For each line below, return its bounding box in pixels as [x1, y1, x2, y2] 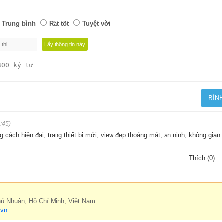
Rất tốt [49, 19, 69, 27]
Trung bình [2, 19, 36, 27]
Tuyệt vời [82, 19, 111, 27]
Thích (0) [189, 154, 215, 162]
